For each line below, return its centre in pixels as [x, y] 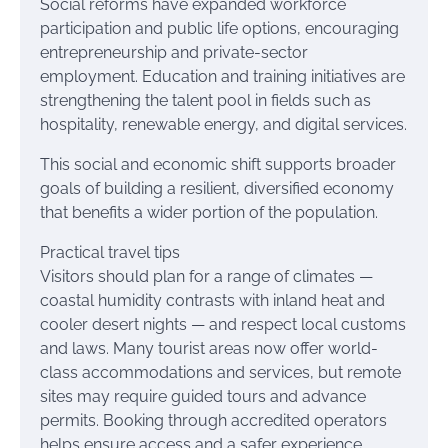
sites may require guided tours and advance [203, 396]
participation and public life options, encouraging [219, 28]
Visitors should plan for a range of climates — [206, 276]
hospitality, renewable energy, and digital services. [223, 124]
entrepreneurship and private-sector [174, 52]
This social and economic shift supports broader [218, 164]
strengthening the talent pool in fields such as [205, 100]
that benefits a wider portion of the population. [209, 212]
